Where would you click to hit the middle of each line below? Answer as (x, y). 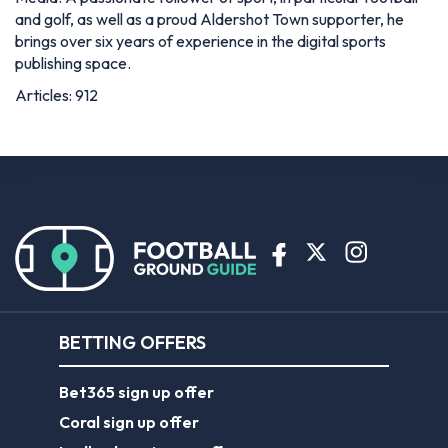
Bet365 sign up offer (136, 392)
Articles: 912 (56, 95)
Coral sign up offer (129, 422)
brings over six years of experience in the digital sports (200, 41)
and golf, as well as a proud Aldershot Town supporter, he (209, 19)
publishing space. (73, 63)
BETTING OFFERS (132, 343)
